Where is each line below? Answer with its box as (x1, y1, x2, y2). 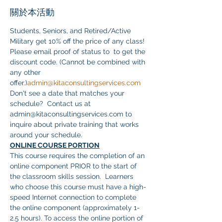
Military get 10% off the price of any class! (10, 37, 147, 45)
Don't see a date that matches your (10, 89, 126, 97)
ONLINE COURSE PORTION (10, 141, 100, 149)
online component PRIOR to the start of (10, 162, 139, 170)
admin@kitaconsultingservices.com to (10, 110, 134, 118)
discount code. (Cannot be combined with (10, 58, 147, 66)
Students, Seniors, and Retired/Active (10, 27, 133, 35)
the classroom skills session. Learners (10, 172, 135, 180)
